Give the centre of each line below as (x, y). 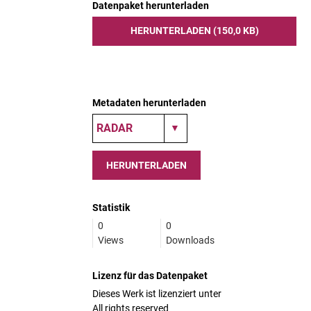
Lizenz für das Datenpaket (150, 276)
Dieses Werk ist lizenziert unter (157, 294)
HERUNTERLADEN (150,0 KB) (194, 31)
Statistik (111, 208)
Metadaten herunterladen (149, 103)
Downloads (190, 240)
